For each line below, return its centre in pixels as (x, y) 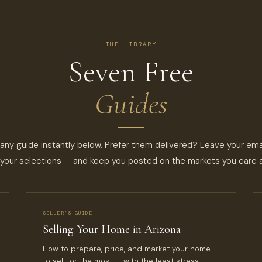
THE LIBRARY (131, 44)
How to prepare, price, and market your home (127, 249)
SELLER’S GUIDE (68, 213)
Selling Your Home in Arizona (112, 229)
